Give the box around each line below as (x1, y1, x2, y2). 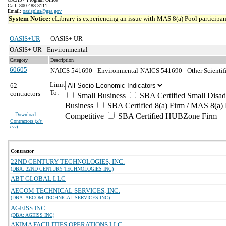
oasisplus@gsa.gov (23, 8, 62, 14)
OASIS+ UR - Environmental (10, 46, 88, 53)
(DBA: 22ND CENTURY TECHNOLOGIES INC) (11, 166, 114, 172)
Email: (8, 8, 23, 14)
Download (15, 111, 36, 117)
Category (10, 57, 28, 63)
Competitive (65, 111, 104, 120)
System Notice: (9, 15, 52, 22)
